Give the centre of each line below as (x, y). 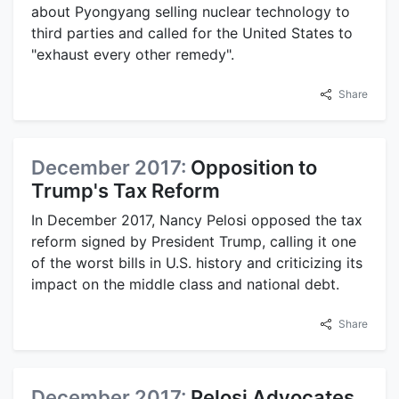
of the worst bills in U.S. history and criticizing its (197, 262)
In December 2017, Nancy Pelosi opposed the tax (197, 220)
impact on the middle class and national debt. (185, 284)
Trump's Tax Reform (126, 190)
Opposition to (254, 167)
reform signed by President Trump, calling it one (194, 241)
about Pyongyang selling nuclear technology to (191, 11)
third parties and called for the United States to (192, 33)
